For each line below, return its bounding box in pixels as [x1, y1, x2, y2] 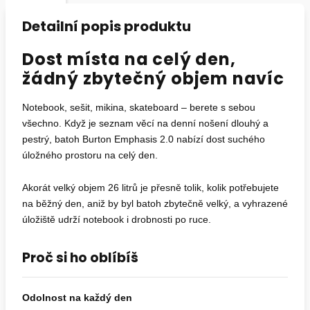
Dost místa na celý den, [22, 48, 236, 71]
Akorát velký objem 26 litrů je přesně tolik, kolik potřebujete [22, 182, 279, 193]
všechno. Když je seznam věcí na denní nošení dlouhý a [22, 118, 268, 129]
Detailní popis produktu [22, 17, 191, 36]
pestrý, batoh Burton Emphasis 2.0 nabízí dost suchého [22, 134, 265, 145]
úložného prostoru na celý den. [22, 149, 158, 161]
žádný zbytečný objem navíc [22, 67, 284, 90]
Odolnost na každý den [22, 292, 132, 303]
